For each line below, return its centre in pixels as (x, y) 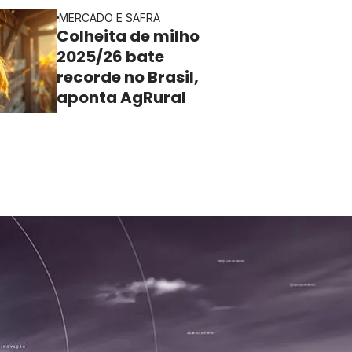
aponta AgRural (123, 97)
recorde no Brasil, (128, 77)
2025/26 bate (110, 57)
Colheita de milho (128, 36)
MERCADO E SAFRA (110, 18)
